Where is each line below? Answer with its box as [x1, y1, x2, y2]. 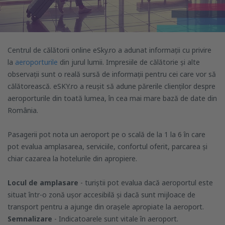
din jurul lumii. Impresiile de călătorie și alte [60, 57, 200, 67]
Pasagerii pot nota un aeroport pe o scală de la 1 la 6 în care [8, 130, 205, 140]
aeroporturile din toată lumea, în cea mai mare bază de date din [8, 93, 217, 103]
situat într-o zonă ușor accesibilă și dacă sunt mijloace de [8, 190, 195, 200]
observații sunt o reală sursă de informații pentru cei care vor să [8, 69, 216, 79]
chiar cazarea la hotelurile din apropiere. [8, 154, 137, 164]
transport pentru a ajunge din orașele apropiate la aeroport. [8, 202, 204, 212]
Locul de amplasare [8, 178, 78, 188]
